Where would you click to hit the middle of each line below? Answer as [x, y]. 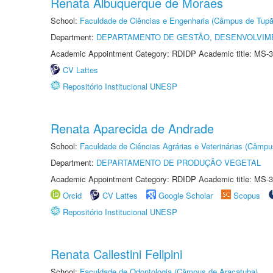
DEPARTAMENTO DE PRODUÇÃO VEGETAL [179, 162]
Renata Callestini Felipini [116, 254]
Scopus [247, 195]
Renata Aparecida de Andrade [132, 128]
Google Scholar [186, 195]
